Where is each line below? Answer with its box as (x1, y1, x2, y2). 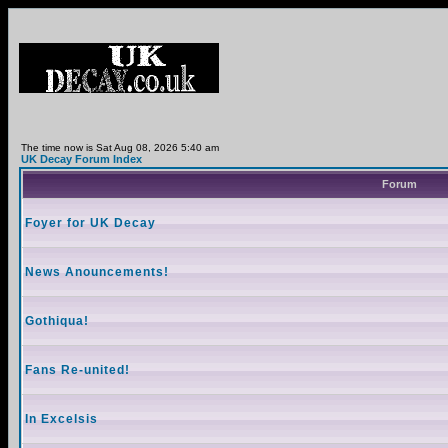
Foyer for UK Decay (25, 216, 156, 230)
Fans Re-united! (25, 363, 130, 377)
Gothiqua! (25, 314, 89, 328)
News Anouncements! (25, 265, 169, 279)
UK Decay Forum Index (21, 153, 142, 165)
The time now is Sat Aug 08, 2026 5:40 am (21, 142, 219, 153)
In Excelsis (25, 412, 98, 426)
